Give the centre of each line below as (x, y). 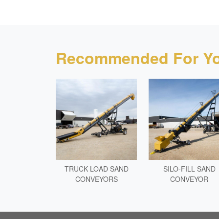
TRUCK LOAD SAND (96, 168)
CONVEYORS (96, 179)
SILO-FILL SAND (189, 168)
